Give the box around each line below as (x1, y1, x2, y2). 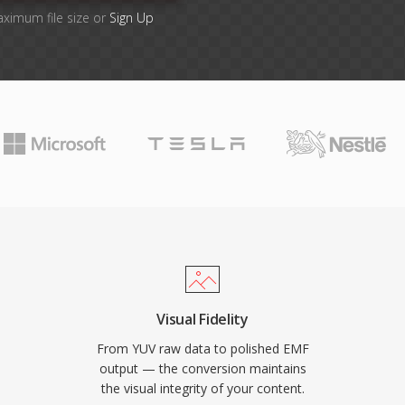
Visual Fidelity (156, 309, 249, 329)
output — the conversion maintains (99, 360, 306, 377)
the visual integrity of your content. (100, 380, 305, 397)
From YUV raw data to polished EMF (96, 340, 309, 357)
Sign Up (109, 9, 154, 26)
